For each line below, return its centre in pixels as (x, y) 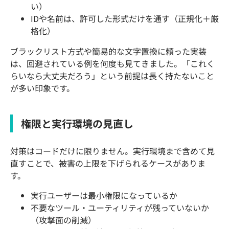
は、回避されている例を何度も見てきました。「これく (112, 63)
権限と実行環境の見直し (77, 123)
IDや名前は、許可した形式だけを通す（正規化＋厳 (125, 18)
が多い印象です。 (42, 88)
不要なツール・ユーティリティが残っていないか (120, 207)
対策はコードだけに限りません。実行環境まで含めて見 (112, 151)
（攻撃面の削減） (63, 220)
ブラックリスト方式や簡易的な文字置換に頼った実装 (108, 51)
